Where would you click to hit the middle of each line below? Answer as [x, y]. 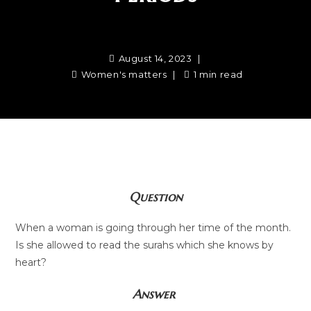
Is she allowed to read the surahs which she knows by [145, 245]
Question [155, 197]
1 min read [218, 74]
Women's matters [124, 74]
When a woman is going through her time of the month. [153, 228]
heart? [31, 262]
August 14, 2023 [155, 58]
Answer [155, 294]
